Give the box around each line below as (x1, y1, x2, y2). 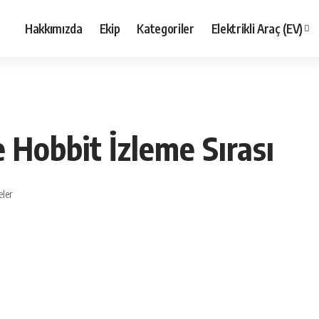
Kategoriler (137, 20, 194, 36)
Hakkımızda (25, 20, 83, 36)
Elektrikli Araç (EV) (211, 20, 303, 36)
